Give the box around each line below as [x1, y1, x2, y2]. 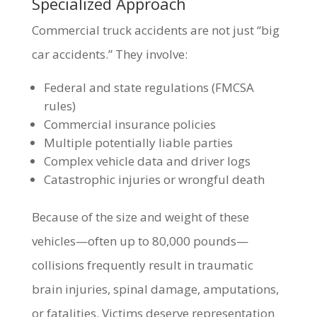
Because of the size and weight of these [31, 209, 249, 225]
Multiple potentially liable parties [43, 134, 233, 151]
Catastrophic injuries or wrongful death [43, 171, 265, 188]
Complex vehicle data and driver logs [43, 153, 250, 169]
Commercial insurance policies [43, 116, 216, 132]
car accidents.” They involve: [31, 46, 188, 62]
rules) [43, 98, 76, 114]
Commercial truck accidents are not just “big [31, 22, 279, 38]
